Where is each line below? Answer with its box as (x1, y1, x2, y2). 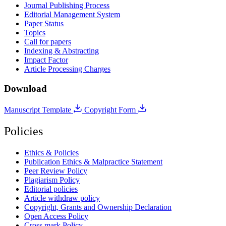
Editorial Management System (24, 10, 120, 19)
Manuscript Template (4, 105, 73, 115)
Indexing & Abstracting (24, 46, 99, 55)
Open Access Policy (24, 212, 88, 221)
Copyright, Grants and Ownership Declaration (24, 203, 172, 212)
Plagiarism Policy (24, 176, 80, 185)
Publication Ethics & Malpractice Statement (24, 157, 162, 166)
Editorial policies (24, 185, 78, 194)
